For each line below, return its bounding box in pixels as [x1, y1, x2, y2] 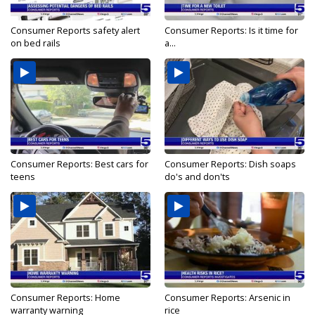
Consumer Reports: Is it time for [165, 24, 298, 37]
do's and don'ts [165, 170, 230, 184]
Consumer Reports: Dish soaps [165, 157, 296, 171]
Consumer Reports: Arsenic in [165, 291, 290, 304]
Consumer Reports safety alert [11, 24, 140, 37]
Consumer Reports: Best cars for [11, 157, 148, 171]
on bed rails [11, 37, 60, 50]
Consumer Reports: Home [11, 291, 120, 304]
